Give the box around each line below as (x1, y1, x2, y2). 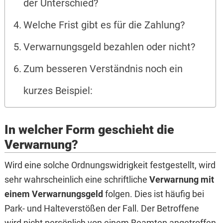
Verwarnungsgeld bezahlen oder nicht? (23, 41, 196, 53)
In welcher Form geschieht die (4, 122, 174, 137)
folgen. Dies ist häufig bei (103, 189, 204, 200)
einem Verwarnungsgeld (4, 189, 103, 200)
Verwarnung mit (149, 174, 214, 185)
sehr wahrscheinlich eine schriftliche (4, 174, 149, 185)
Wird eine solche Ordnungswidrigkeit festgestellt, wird (4, 160, 216, 171)
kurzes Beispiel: (23, 85, 93, 97)
